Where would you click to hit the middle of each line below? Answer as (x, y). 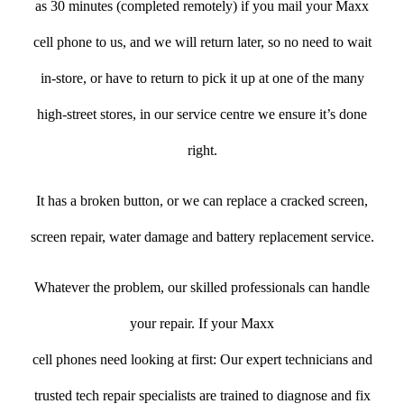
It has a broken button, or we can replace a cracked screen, (202, 200)
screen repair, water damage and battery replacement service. (202, 236)
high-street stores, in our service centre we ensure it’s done (202, 114)
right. (202, 150)
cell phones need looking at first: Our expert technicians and (202, 359)
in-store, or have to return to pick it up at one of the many (202, 78)
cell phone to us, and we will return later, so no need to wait (202, 41)
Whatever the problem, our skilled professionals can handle (202, 287)
